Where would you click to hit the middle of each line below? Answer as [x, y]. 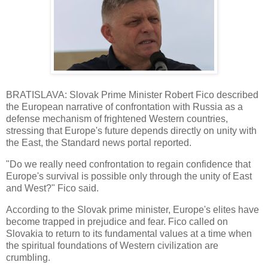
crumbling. [28, 257]
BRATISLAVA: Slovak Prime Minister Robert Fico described [132, 95]
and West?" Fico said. [52, 188]
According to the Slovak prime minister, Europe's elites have [133, 209]
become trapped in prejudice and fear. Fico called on [117, 221]
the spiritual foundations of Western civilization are [112, 245]
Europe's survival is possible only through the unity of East [129, 176]
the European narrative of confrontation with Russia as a [124, 107]
